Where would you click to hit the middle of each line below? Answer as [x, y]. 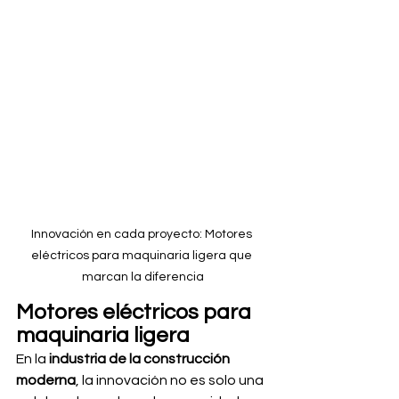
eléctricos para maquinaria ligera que [142, 256]
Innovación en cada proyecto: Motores [142, 234]
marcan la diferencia [142, 277]
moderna [46, 380]
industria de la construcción [141, 359]
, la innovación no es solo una [171, 380]
